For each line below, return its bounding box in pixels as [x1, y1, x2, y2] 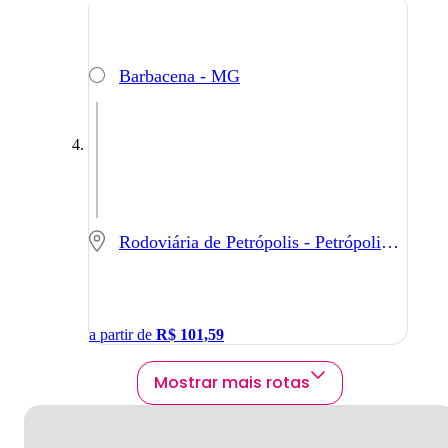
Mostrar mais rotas [154, 370, 310, 394]
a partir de [89, 325, 156, 343]
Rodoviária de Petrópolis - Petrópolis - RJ [381, 232, 399, 253]
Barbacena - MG [119, 66, 240, 87]
